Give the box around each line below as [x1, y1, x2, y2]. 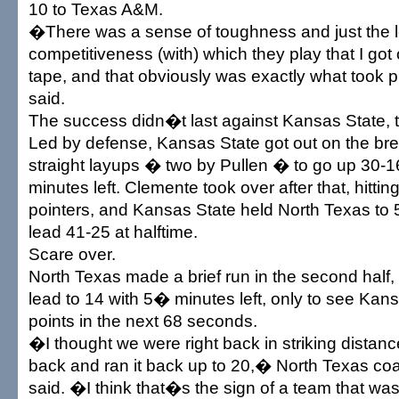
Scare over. [28, 244, 116, 264]
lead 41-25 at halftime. [28, 222, 198, 241]
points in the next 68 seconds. [28, 311, 257, 330]
